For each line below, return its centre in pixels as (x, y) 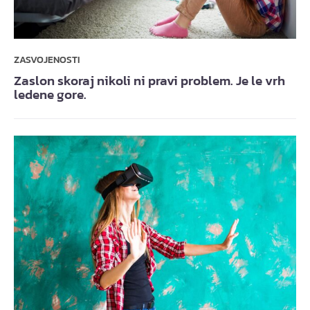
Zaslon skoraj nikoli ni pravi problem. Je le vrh (149, 80)
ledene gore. (50, 94)
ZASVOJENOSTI (47, 60)
